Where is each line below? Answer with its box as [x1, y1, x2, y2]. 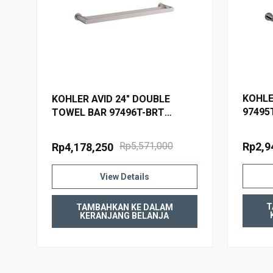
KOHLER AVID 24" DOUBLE [52, 93, 170, 105]
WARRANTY [177, 3, 251, 19]
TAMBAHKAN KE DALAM [76, 202, 173, 213]
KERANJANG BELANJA [80, 211, 169, 221]
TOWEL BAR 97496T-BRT [52, 107, 165, 119]
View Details [99, 172, 149, 182]
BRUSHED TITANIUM [52, 120, 144, 132]
